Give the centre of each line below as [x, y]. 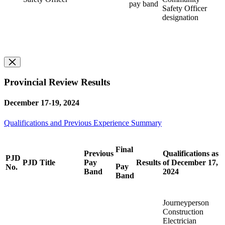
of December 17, [190, 162]
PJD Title [39, 162]
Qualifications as [191, 153]
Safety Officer [185, 9]
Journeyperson [186, 202]
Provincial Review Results [57, 82]
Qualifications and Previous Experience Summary [83, 123]
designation [180, 18]
